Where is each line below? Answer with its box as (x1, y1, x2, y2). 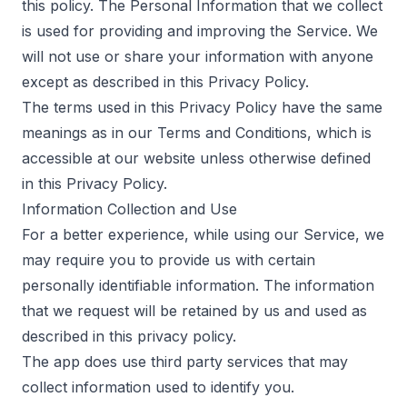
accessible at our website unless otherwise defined (22, 149, 371, 167)
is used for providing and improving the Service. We (22, 22, 378, 40)
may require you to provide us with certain (22, 251, 315, 269)
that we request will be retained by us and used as (22, 302, 367, 320)
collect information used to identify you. (22, 378, 294, 396)
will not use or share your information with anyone (22, 47, 373, 65)
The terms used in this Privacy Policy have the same (22, 98, 382, 116)
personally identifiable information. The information (22, 276, 374, 294)
